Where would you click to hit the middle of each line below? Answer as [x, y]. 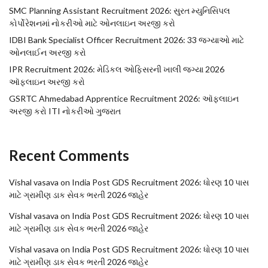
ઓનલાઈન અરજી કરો [48, 53]
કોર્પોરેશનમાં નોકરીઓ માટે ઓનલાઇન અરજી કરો [92, 23]
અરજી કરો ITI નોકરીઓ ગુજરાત [65, 111]
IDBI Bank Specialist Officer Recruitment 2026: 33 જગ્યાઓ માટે [127, 40]
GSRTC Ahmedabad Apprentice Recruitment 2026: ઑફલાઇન [124, 99]
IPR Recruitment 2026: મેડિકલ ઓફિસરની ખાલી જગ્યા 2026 [117, 69]
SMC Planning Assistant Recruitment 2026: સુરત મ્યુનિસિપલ [120, 11]
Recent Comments [69, 156]
